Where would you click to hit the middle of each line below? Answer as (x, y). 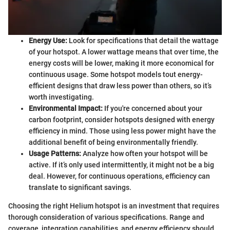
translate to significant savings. (80, 188)
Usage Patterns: (55, 154)
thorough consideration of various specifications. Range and (106, 217)
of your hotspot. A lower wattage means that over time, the (124, 52)
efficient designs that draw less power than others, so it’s (120, 86)
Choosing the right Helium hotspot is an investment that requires (114, 206)
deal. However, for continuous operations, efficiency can (119, 176)
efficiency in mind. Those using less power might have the (122, 131)
